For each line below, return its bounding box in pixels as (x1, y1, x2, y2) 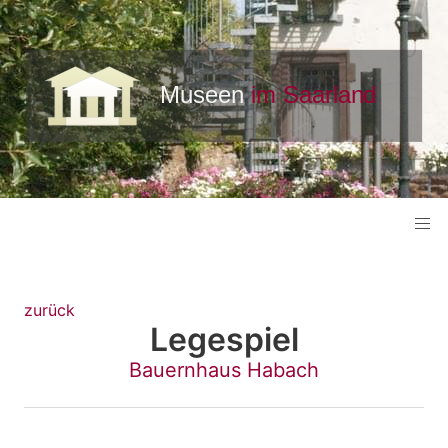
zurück (24, 300, 75, 321)
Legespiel (149, 320, 299, 360)
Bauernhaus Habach (129, 358, 319, 383)
